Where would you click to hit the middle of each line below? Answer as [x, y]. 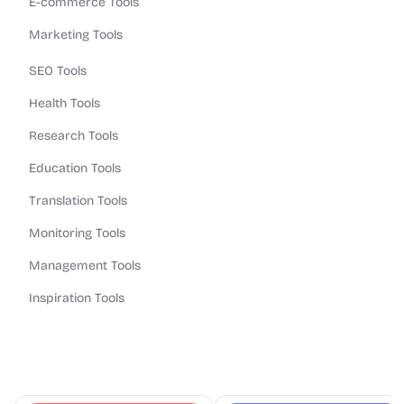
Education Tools [75, 168]
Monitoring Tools [77, 233]
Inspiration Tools [77, 298]
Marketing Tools [76, 35]
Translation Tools [78, 201]
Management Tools [85, 266]
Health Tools [64, 103]
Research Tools [73, 136]
